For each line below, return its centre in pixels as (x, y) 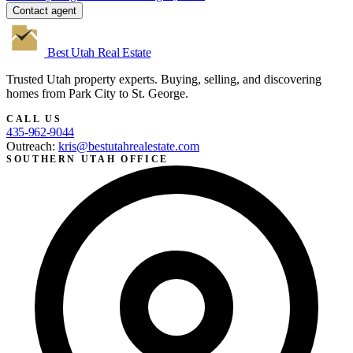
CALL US (34, 119)
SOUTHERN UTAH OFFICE (87, 159)
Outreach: (32, 146)
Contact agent (45, 10)
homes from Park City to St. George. (97, 93)
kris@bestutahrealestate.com (129, 146)
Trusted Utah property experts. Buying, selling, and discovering (164, 79)
